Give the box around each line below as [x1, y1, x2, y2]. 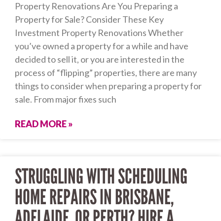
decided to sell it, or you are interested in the [15, 54, 184, 65]
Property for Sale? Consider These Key [15, 14, 164, 25]
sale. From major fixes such [15, 94, 116, 105]
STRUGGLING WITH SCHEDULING [15, 164, 187, 189]
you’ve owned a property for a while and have [15, 40, 188, 52]
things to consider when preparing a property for [15, 80, 202, 92]
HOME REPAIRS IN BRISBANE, [15, 184, 174, 210]
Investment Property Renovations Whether [15, 27, 184, 38]
